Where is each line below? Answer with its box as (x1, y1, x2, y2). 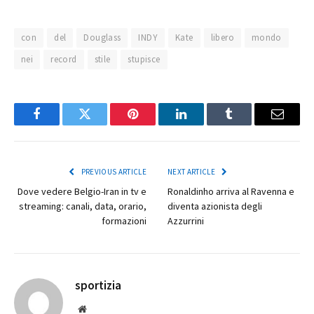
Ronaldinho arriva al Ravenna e (168, 185, 294, 198)
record (50, 53, 77, 66)
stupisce (128, 53, 161, 66)
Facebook (35, 118, 85, 131)
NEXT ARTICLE (168, 167, 217, 177)
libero (210, 32, 234, 44)
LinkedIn (179, 118, 226, 131)
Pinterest (132, 118, 177, 131)
